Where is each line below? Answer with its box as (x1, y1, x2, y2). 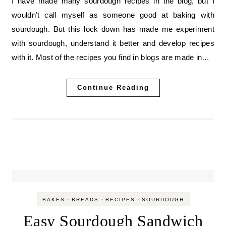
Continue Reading (77, 84, 149, 91)
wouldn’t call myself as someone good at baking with (12, 11, 214, 19)
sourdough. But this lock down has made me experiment (12, 25, 214, 33)
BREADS (71, 197, 99, 202)
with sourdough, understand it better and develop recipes (12, 39, 214, 47)
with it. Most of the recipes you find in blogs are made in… (12, 53, 210, 62)
